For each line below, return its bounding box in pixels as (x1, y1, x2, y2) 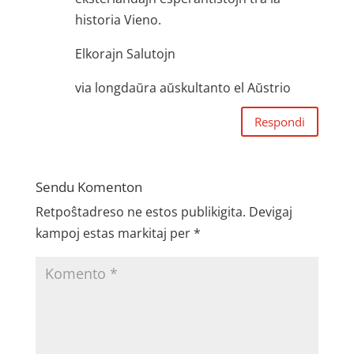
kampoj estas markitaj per (35, 224, 194, 242)
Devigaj (248, 203, 292, 220)
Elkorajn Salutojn (74, 45, 175, 62)
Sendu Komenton (35, 178, 142, 196)
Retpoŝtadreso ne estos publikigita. (35, 203, 246, 220)
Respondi (254, 113, 306, 130)
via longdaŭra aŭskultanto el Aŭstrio (74, 79, 291, 96)
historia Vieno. (74, 11, 161, 28)
